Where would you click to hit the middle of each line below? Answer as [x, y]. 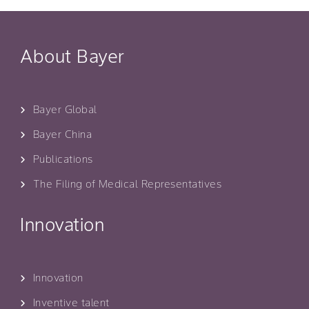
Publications [63, 159]
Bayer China [62, 134]
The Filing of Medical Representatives [127, 184]
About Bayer [72, 57]
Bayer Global [65, 110]
